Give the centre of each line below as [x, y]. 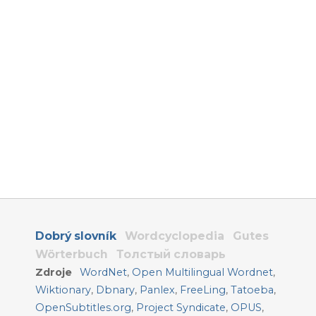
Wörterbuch [72, 254]
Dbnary [115, 290]
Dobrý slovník [76, 236]
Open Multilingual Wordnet [203, 272]
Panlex [157, 290]
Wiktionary [63, 290]
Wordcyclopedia [174, 236]
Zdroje [54, 272]
